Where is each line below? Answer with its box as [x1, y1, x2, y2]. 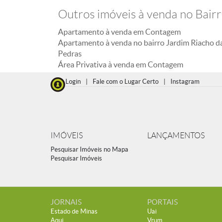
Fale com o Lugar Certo [93, 78, 159, 85]
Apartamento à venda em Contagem [58, 27, 181, 36]
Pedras [58, 49, 82, 58]
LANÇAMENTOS [147, 131, 205, 140]
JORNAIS [51, 198, 82, 206]
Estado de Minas [51, 208, 98, 215]
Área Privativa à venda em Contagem [58, 60, 183, 69]
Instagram [170, 78, 200, 85]
